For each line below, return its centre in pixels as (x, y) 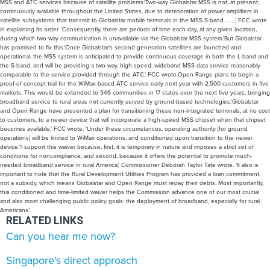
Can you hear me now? (61, 236)
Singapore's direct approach (72, 260)
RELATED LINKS (45, 221)
